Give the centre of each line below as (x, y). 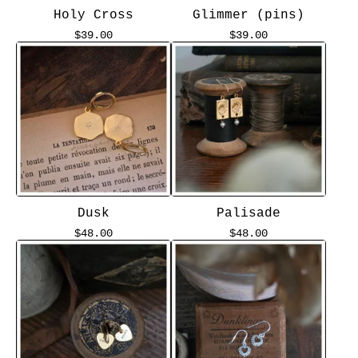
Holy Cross (93, 15)
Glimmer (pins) (249, 15)
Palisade (249, 213)
